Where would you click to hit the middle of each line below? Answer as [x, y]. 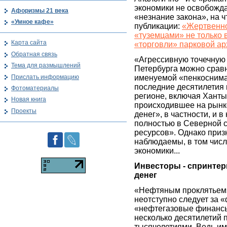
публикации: [158, 26]
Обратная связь [34, 54]
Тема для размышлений [46, 66]
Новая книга [29, 100]
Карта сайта [29, 43]
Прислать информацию [45, 77]
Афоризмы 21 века [40, 10]
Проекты [24, 111]
